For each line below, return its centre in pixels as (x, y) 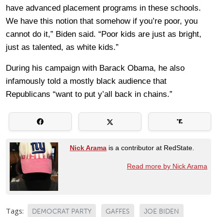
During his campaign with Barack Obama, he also (95, 68)
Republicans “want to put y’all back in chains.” (89, 94)
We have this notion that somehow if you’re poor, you (102, 21)
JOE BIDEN (162, 211)
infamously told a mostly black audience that (86, 81)
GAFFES (118, 211)
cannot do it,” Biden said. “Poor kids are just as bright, (104, 34)
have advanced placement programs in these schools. (103, 8)
